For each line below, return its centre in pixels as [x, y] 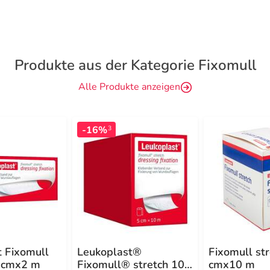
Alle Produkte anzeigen [129, 87]
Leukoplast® [110, 252]
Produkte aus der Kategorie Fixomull [135, 65]
